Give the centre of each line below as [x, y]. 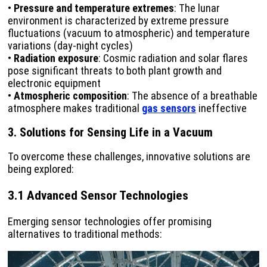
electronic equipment [54, 83]
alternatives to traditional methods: [85, 234]
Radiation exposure [56, 58]
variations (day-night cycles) [70, 46]
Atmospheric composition [70, 96]
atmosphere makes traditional [75, 108]
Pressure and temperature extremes [94, 8]
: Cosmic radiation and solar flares [173, 58]
